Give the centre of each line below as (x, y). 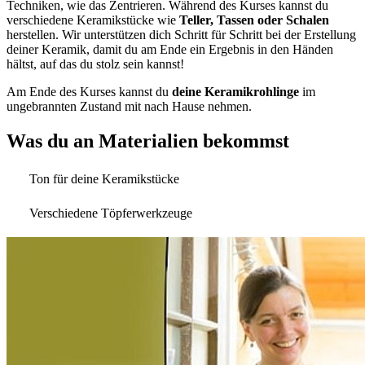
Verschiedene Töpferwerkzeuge (111, 213)
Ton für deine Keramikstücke (104, 178)
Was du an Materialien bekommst (148, 141)
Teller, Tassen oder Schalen (254, 20)
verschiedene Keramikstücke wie (93, 20)
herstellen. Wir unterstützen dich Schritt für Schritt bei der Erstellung (181, 34)
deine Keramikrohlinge (235, 91)
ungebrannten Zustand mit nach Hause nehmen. (129, 106)
